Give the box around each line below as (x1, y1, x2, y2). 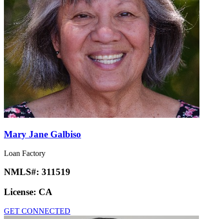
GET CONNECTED (4, 206, 70, 215)
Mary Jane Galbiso (4, 129, 81, 140)
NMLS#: (4, 167, 42, 177)
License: (4, 187, 39, 197)
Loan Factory (4, 149, 45, 157)
